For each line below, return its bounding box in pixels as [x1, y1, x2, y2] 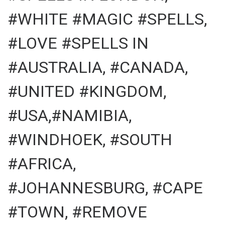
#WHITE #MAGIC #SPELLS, [8, 9, 207, 29]
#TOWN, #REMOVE [8, 202, 147, 221]
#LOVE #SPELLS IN [8, 33, 149, 53]
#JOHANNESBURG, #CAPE [8, 178, 203, 197]
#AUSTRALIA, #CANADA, [8, 57, 188, 77]
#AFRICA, [8, 154, 76, 173]
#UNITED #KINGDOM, [8, 81, 166, 101]
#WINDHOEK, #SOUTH [8, 130, 172, 149]
